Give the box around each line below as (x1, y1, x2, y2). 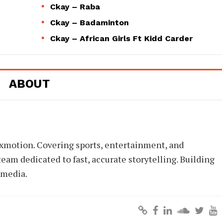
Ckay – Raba (50, 1, 100, 11)
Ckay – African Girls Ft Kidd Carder (50, 33, 193, 43)
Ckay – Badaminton (50, 17, 129, 27)
